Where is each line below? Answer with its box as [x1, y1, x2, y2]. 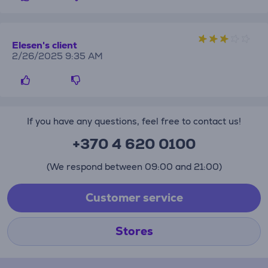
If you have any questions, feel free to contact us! [27, 115, 241, 127]
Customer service [85, 190, 183, 205]
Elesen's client [12, 38, 77, 51]
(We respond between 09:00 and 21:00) [46, 160, 222, 172]
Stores [115, 223, 153, 239]
